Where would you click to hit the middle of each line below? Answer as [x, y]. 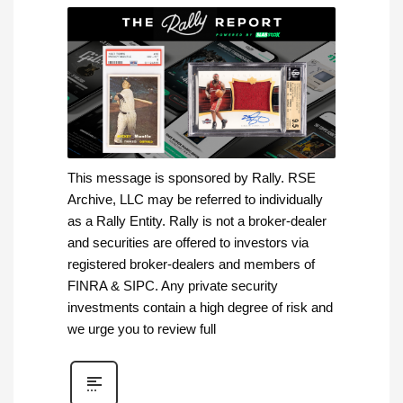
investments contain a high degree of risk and [200, 308]
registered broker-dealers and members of [191, 264]
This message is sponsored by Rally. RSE [192, 178]
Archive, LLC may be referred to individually [195, 200]
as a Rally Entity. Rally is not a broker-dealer [197, 221]
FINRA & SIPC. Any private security [173, 286]
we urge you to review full [142, 329]
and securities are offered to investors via [188, 243]
